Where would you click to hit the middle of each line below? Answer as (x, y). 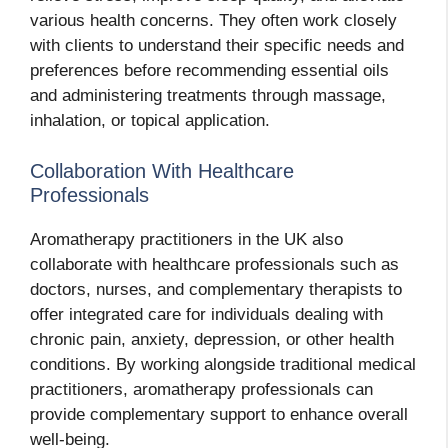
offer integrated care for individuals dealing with (206, 314)
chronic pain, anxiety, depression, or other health (212, 339)
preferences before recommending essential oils (209, 71)
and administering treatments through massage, (208, 96)
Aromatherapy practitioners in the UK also (186, 239)
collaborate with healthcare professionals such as (214, 264)
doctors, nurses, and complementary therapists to (216, 289)
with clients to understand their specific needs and (217, 46)
